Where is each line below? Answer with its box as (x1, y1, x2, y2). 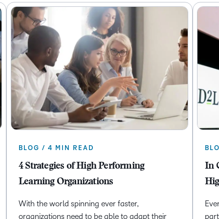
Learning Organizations (18, 176, 113, 187)
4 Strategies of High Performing (18, 161, 145, 171)
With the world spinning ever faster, (18, 199, 139, 208)
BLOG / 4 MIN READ (18, 144, 94, 152)
